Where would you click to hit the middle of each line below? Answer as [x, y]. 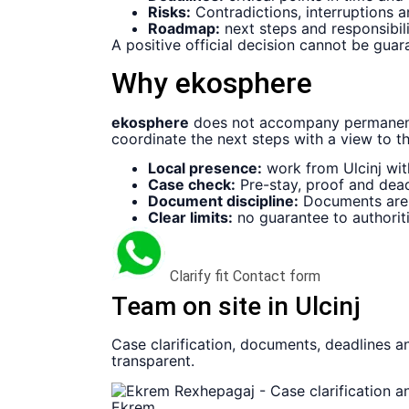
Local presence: [205, 168]
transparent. [153, 361]
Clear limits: [190, 218]
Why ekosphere [212, 83]
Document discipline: [223, 201]
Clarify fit [199, 277]
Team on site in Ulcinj [236, 307]
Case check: [192, 185]
